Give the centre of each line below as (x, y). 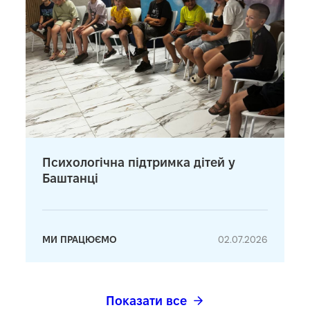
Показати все (146, 300)
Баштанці (71, 178)
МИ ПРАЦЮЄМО (80, 239)
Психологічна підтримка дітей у (139, 162)
